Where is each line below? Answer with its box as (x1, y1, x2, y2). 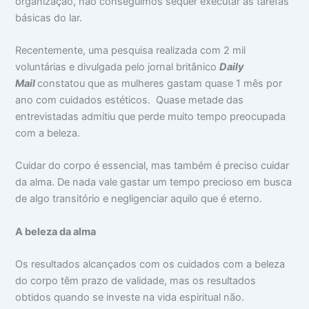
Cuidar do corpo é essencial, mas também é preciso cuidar (15, 159, 290, 172)
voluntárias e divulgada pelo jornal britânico (15, 61, 220, 74)
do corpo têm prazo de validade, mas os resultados (15, 275, 257, 288)
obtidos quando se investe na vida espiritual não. (15, 291, 245, 304)
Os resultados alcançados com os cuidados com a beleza (15, 258, 286, 271)
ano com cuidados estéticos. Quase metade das (15, 94, 244, 107)
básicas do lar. (15, 11, 83, 24)
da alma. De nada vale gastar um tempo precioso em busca (15, 176, 292, 189)
